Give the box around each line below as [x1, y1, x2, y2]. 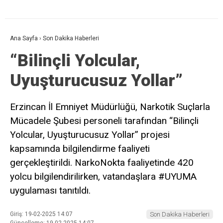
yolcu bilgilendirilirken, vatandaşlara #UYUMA [10, 170, 197, 182]
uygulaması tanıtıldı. [10, 184, 91, 196]
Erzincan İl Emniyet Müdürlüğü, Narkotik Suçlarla [10, 101, 210, 112]
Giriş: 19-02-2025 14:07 [10, 211, 73, 218]
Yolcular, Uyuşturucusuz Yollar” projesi [10, 128, 170, 140]
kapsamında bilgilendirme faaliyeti [10, 142, 150, 154]
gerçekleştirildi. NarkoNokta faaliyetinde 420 [10, 156, 194, 168]
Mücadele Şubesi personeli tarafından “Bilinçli [10, 114, 199, 126]
